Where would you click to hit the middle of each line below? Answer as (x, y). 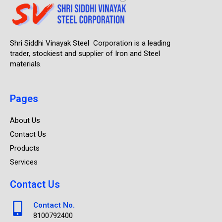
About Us (25, 120)
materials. (26, 64)
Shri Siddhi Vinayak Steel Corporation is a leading (90, 43)
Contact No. (54, 205)
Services (24, 162)
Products (25, 148)
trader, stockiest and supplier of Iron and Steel (85, 53)
